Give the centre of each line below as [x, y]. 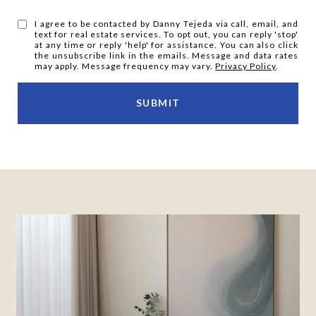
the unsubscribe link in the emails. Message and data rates [166, 55]
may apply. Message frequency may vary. [125, 66]
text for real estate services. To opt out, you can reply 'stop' [166, 34]
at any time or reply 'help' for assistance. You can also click [166, 45]
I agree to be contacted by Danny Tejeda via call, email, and [166, 24]
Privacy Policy [246, 66]
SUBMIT [158, 103]
